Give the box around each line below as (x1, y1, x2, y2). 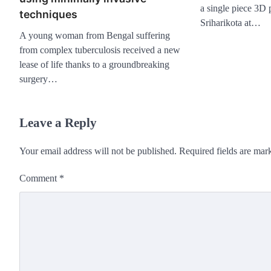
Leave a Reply (19, 115, 97, 129)
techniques (19, 7, 77, 21)
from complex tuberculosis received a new (19, 44, 180, 55)
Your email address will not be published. (19, 145, 177, 156)
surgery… (19, 73, 57, 84)
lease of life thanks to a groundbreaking (19, 59, 169, 70)
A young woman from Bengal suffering (19, 30, 170, 41)
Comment (19, 172, 59, 183)
